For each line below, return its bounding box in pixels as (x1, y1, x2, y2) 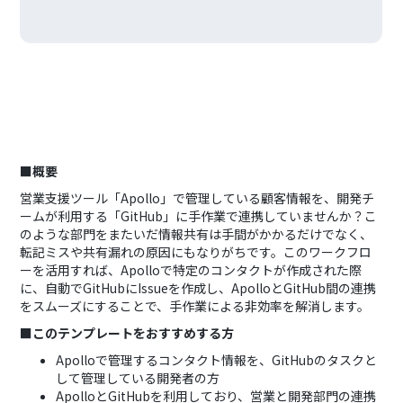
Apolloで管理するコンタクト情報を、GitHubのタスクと (56, 351, 378, 369)
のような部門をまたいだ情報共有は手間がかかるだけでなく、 (20, 225, 373, 243)
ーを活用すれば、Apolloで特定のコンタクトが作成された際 (20, 261, 363, 279)
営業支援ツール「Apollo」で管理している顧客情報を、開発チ (20, 189, 375, 207)
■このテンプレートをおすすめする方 (20, 324, 235, 342)
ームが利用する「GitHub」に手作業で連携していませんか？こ (20, 207, 378, 225)
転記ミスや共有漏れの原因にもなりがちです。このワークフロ (20, 243, 372, 261)
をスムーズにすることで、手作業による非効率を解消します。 (20, 297, 371, 315)
